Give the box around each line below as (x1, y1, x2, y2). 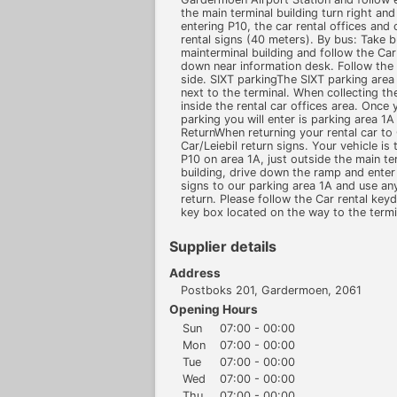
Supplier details (169, 237, 276, 256)
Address (169, 266, 221, 281)
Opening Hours (169, 301, 258, 316)
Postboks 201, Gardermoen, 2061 (180, 283, 362, 297)
